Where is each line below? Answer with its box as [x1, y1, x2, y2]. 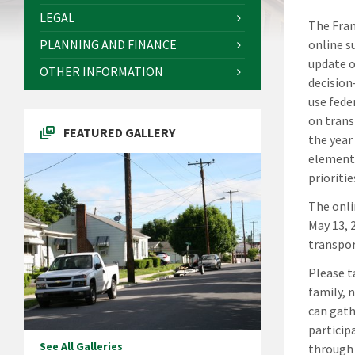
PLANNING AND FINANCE [40, 36, 177, 53]
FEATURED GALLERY [63, 124, 175, 141]
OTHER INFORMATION [40, 63, 163, 80]
